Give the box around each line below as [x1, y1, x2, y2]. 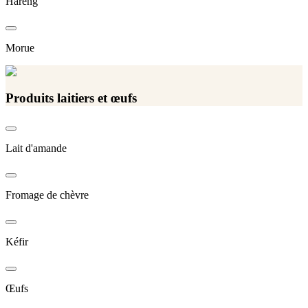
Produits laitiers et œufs [5, 91, 137, 106]
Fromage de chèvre [5, 188, 89, 201]
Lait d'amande [5, 142, 67, 154]
